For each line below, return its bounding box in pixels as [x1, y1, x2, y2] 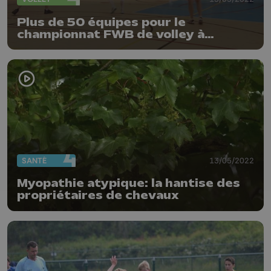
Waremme [17, 39, 83, 53]
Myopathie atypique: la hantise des [17, 177, 240, 191]
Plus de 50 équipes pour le [17, 15, 186, 29]
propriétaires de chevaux [17, 189, 179, 203]
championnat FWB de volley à [17, 27, 204, 41]
